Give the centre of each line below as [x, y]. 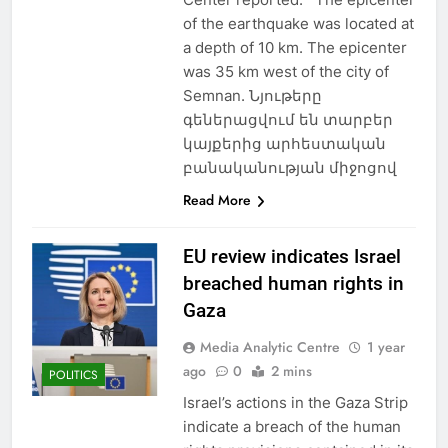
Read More [216, 199]
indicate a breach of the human [291, 426]
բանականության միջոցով [289, 167]
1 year [385, 346]
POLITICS [73, 375]
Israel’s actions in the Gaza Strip [295, 402]
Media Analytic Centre [269, 346]
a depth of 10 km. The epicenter [294, 47]
